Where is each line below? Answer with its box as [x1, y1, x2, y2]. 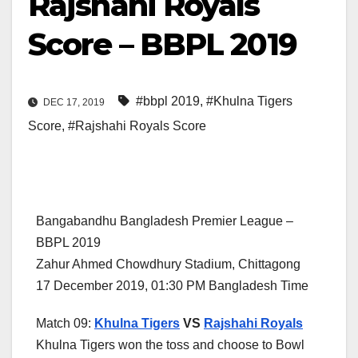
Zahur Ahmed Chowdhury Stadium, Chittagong [36, 257, 300, 272]
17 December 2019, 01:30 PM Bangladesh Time [36, 279, 308, 293]
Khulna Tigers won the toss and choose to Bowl [36, 338, 304, 352]
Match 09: [36, 316, 94, 331]
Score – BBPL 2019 [28, 26, 296, 63]
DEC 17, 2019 [41, 97, 107, 109]
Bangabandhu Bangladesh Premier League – [36, 214, 293, 229]
